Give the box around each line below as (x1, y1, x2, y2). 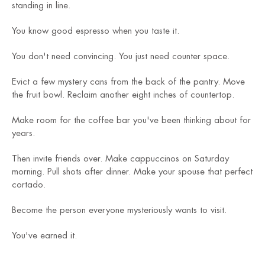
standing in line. (12, 1, 70, 11)
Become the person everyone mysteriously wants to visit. (12, 206, 227, 215)
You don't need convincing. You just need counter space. (12, 52, 230, 62)
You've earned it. (12, 231, 77, 241)
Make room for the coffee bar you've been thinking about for (12, 116, 251, 125)
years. (12, 129, 35, 138)
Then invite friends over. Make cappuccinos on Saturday (12, 154, 229, 164)
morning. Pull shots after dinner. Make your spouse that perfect (12, 167, 253, 177)
